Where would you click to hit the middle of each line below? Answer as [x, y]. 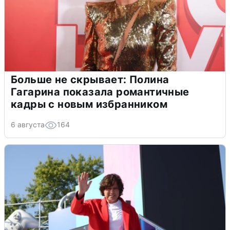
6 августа [28, 124]
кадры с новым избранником [89, 104]
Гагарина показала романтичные [100, 92]
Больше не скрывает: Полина [90, 79]
